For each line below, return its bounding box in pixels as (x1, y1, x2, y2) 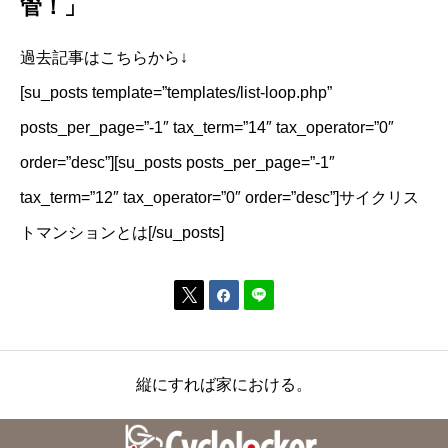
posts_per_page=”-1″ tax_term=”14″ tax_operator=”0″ (20, 118, 394, 136)
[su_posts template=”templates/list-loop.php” (20, 83, 332, 101)
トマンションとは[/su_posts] (20, 223, 224, 241)
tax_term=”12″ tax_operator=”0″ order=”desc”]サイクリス (20, 188, 419, 206)
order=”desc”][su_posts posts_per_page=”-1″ (20, 153, 335, 171)
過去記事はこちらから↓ (20, 48, 188, 66)
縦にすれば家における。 (136, 375, 312, 393)
